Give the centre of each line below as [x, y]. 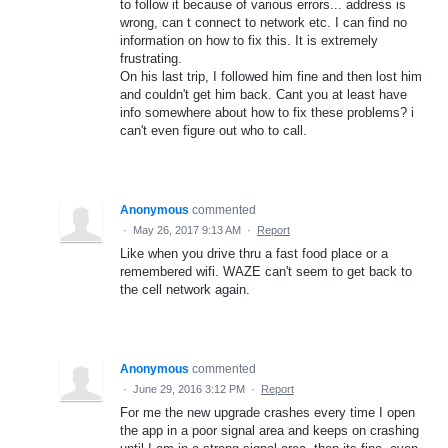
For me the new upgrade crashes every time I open [267, 412]
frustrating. [151, 58]
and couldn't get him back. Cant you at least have [263, 94]
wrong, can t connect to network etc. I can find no [263, 22]
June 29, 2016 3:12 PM [189, 388]
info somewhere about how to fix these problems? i [267, 112]
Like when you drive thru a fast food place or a [254, 253]
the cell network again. [185, 289]
